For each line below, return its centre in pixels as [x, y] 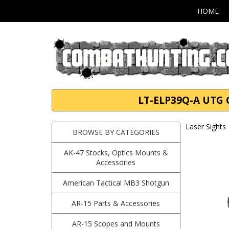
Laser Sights [205, 127]
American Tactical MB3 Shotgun [116, 183]
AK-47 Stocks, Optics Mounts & [116, 153]
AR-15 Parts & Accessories [116, 203]
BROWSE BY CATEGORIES [116, 132]
